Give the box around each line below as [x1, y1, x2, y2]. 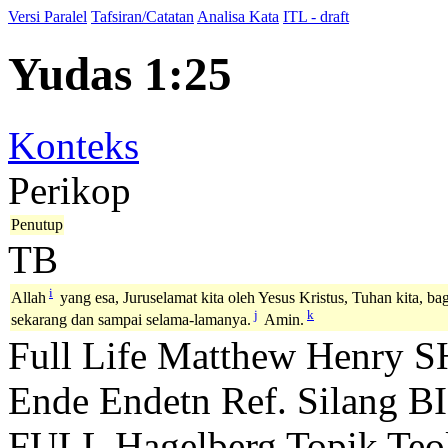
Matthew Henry [157, 333, 404, 377]
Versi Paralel [8, 8, 87, 25]
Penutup [11, 215, 63, 233]
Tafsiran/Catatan [91, 8, 194, 25]
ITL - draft [283, 8, 349, 25]
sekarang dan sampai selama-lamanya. [11, 311, 251, 329]
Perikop [8, 168, 131, 212]
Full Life [8, 333, 147, 377]
